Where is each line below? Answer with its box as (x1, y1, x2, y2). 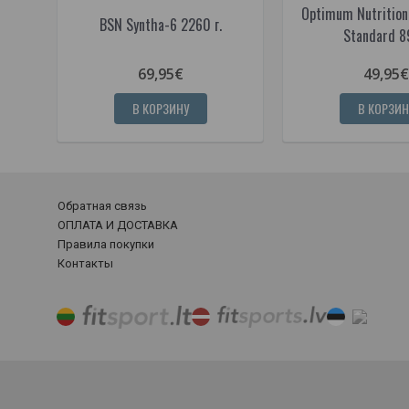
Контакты (58, 256, 113, 270)
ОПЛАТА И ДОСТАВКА (58, 217, 178, 232)
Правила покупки (58, 236, 154, 251)
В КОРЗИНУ (131, 98, 189, 118)
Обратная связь (58, 198, 147, 213)
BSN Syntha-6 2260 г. (99, 13, 222, 36)
